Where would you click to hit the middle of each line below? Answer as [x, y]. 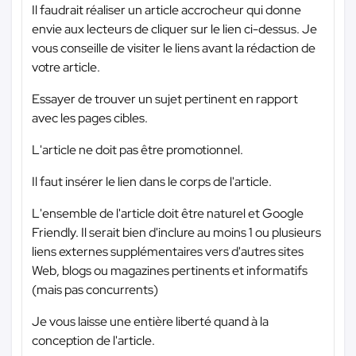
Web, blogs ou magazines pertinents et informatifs [170, 270]
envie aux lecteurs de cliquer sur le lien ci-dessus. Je [174, 29]
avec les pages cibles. [90, 118]
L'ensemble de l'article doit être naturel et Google [168, 213]
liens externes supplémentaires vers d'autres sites [168, 251]
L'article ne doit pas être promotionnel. [137, 149]
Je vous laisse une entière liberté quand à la [150, 321]
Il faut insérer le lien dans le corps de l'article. [152, 181]
